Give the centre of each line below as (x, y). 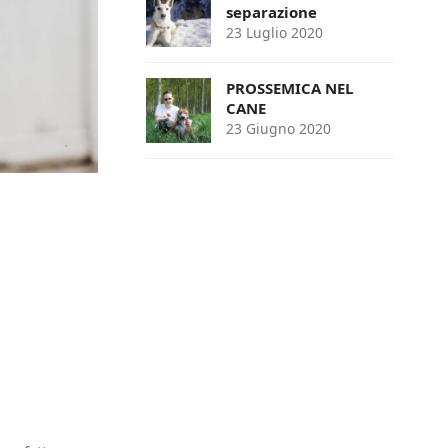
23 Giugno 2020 (278, 129)
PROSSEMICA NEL (289, 88)
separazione (271, 12)
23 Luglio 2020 (274, 33)
